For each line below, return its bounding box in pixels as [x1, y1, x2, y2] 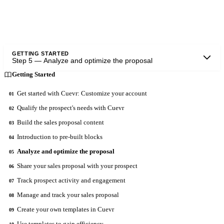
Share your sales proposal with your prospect [17, 161, 137, 169]
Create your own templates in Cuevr [17, 205, 114, 213]
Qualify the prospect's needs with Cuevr [17, 103, 124, 111]
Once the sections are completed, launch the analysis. [4, 2, 170, 11]
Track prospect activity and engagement [17, 176, 125, 184]
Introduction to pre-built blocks [17, 132, 102, 140]
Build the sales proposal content [17, 118, 104, 126]
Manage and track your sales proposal [17, 190, 119, 198]
